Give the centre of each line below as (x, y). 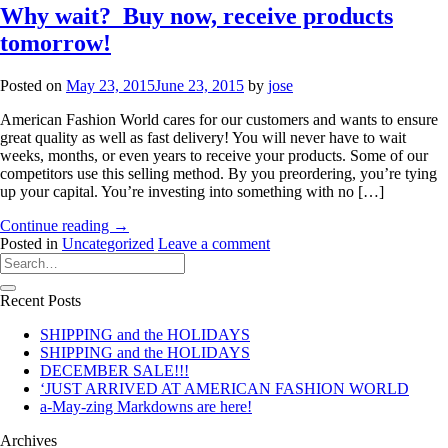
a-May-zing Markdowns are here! (146, 407)
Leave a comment (214, 244)
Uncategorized (108, 244)
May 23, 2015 (110, 86)
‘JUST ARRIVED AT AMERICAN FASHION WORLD (224, 389)
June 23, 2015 (199, 86)
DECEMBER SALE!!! (114, 371)
